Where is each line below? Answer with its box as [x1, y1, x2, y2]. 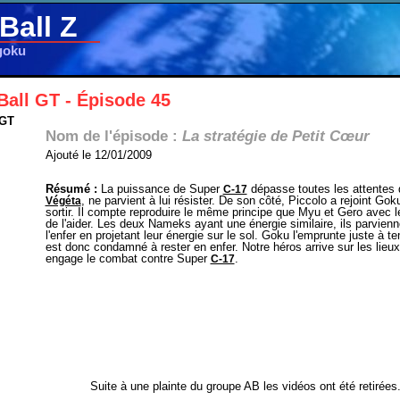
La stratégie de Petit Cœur [181, 127, 370, 145]
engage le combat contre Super [45, 252, 211, 265]
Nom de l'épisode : [45, 127, 182, 145]
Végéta [45, 195, 81, 207]
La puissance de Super [96, 182, 223, 196]
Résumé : [45, 182, 97, 196]
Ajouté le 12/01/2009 [45, 148, 152, 162]
